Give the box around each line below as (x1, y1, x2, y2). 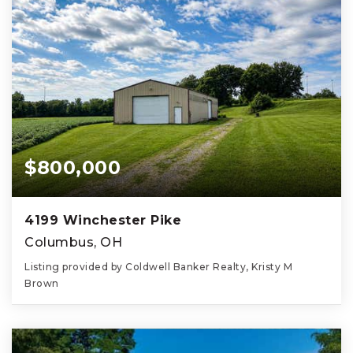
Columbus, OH (24, 234, 122, 250)
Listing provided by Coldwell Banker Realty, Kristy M (24, 260, 292, 273)
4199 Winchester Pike (24, 212, 181, 228)
